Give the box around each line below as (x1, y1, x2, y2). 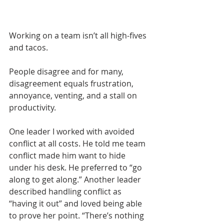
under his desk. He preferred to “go (9, 161, 144, 173)
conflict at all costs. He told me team (9, 137, 147, 149)
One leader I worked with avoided (9, 125, 136, 137)
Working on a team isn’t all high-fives (9, 29, 148, 41)
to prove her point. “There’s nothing (9, 209, 146, 221)
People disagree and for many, (9, 65, 125, 77)
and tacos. (9, 41, 48, 53)
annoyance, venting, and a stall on (9, 89, 139, 101)
